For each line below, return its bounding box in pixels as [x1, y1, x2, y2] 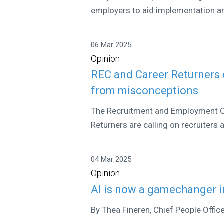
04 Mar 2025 [91, 155, 132, 164]
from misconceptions [91, 84, 199, 97]
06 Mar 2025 [91, 40, 132, 49]
